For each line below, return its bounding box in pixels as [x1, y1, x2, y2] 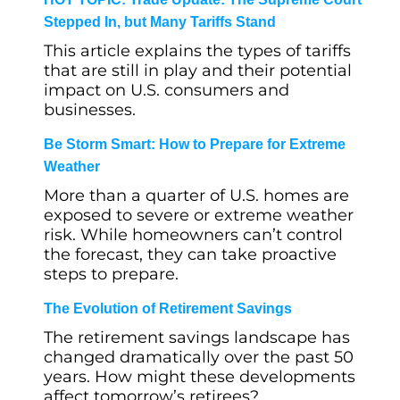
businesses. [44, 100, 136, 120]
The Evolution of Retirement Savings [44, 301, 292, 316]
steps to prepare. [44, 264, 179, 284]
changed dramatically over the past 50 [44, 347, 354, 367]
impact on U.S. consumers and [44, 80, 289, 100]
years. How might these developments [44, 367, 355, 387]
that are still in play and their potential [44, 61, 352, 80]
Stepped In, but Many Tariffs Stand [44, 14, 276, 29]
